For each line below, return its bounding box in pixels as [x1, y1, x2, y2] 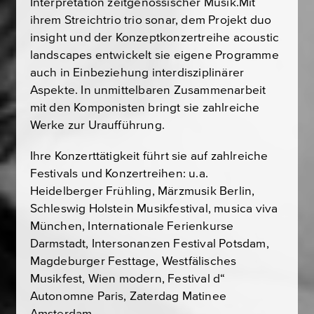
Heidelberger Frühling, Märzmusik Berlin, [29, 184, 255, 199]
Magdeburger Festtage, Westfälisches [29, 254, 237, 269]
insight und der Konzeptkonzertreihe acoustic [29, 29, 280, 45]
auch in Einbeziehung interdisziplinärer [29, 64, 245, 80]
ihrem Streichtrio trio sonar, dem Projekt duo [29, 12, 272, 27]
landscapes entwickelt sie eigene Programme [29, 47, 279, 62]
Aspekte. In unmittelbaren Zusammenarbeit [29, 82, 266, 97]
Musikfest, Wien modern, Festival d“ [29, 271, 226, 287]
